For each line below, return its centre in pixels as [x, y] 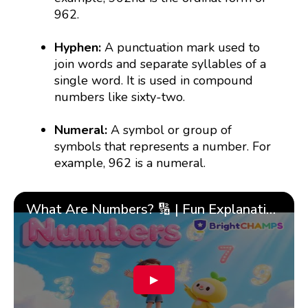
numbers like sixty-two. [120, 97]
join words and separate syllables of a [161, 64]
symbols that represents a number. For [163, 147]
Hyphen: [80, 48]
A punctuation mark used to [183, 48]
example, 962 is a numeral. [130, 163]
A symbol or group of [170, 130]
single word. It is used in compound [154, 81]
